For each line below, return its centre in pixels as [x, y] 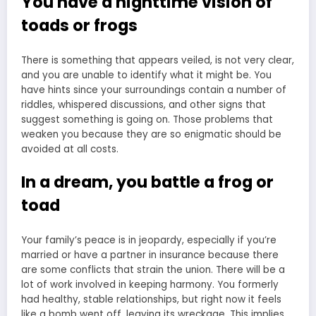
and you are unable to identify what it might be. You [146, 75]
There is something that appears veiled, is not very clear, [158, 61]
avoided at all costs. [70, 150]
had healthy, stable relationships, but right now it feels [151, 300]
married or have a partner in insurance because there [150, 255]
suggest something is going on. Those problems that [147, 120]
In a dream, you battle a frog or [147, 182]
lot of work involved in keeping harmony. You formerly [150, 285]
